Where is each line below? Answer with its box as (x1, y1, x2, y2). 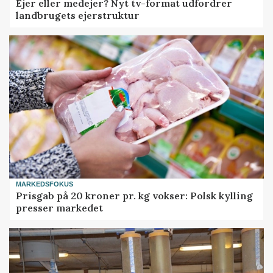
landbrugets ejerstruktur (16, 9, 140, 21)
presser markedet (16, 201, 104, 214)
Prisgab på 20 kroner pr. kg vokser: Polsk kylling (16, 189, 253, 202)
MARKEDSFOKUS (16, 180, 74, 188)
